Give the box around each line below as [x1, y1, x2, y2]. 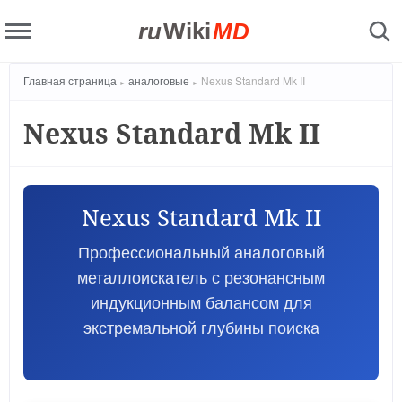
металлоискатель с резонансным [77, 265, 325, 288]
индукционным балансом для [90, 290, 312, 313]
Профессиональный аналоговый [77, 240, 325, 263]
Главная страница [23, 73, 117, 88]
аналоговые [128, 73, 189, 88]
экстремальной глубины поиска [83, 315, 319, 338]
